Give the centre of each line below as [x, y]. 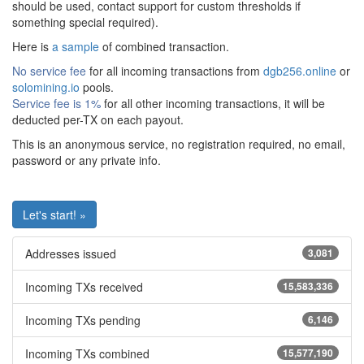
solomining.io [46, 87]
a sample [76, 46]
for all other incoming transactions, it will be [213, 103]
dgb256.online [300, 71]
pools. [97, 87]
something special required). [85, 22]
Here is [32, 46]
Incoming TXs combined [87, 353]
